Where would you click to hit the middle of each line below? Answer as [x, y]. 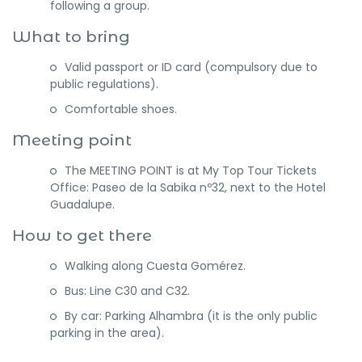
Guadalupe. [82, 204]
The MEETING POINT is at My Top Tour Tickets [191, 170]
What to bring [71, 36]
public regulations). [104, 84]
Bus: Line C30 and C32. [127, 291]
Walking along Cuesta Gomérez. [155, 266]
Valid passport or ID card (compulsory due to [191, 67]
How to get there [82, 235]
